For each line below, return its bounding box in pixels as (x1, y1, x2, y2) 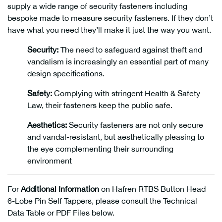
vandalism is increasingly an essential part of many (27, 57, 209, 66)
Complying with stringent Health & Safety (52, 89, 200, 98)
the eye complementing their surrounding (27, 144, 173, 153)
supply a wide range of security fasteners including (7, 1, 187, 10)
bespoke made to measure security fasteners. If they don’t (7, 13, 213, 22)
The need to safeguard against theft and (58, 45, 202, 54)
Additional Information (21, 184, 99, 193)
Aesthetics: (27, 120, 67, 129)
